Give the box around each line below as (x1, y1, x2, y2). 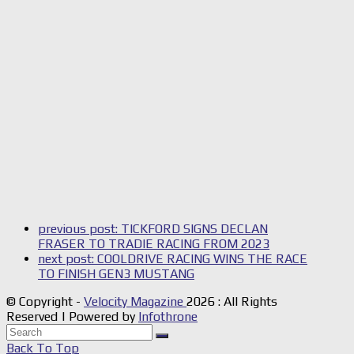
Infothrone (138, 309, 198, 325)
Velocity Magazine (84, 294, 186, 310)
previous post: (38, 221, 121, 237)
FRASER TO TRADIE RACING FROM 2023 (38, 236, 269, 252)
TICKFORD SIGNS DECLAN (121, 221, 268, 237)
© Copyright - (6, 294, 84, 310)
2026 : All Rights (186, 294, 277, 310)
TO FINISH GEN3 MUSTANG (38, 266, 194, 282)
